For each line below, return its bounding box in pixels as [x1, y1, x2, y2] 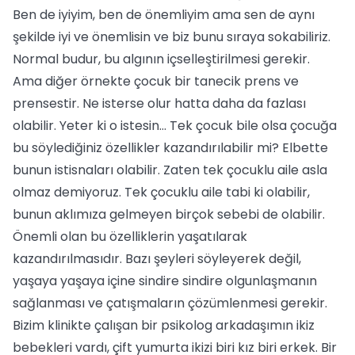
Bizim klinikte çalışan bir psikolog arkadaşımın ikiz [13, 316, 315, 334]
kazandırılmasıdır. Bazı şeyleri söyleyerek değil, [13, 250, 301, 268]
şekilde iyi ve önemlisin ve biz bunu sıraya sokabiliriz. [13, 28, 330, 46]
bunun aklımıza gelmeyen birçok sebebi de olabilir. [13, 205, 325, 223]
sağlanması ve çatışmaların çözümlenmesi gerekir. [13, 294, 327, 312]
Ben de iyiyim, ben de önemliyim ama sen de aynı [13, 6, 315, 24]
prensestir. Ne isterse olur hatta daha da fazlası [13, 94, 306, 113]
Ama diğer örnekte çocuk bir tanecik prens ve [13, 72, 299, 90]
